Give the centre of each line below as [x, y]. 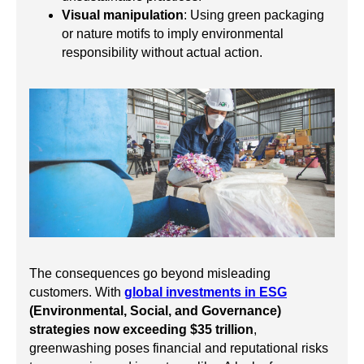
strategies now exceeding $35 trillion [141, 330]
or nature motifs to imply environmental [173, 33]
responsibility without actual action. [162, 52]
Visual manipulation [123, 15]
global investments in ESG [206, 292]
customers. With [77, 292]
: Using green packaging [254, 15]
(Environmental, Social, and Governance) [155, 311]
